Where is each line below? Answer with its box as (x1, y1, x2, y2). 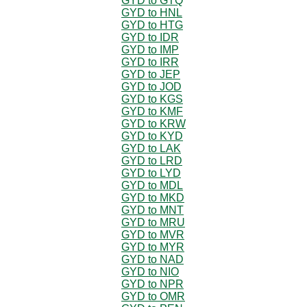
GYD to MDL (121, 179, 183, 191)
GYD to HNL (121, 6, 182, 19)
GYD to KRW (121, 117, 186, 130)
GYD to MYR (121, 241, 184, 253)
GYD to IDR (121, 31, 179, 43)
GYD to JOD (121, 80, 182, 93)
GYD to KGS (121, 93, 183, 105)
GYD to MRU (121, 216, 185, 228)
